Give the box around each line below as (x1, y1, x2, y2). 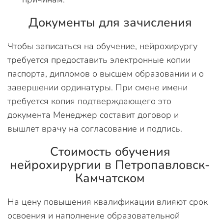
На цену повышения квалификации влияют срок (7, 195, 208, 208)
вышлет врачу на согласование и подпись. (7, 122, 182, 135)
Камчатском (75, 169, 145, 187)
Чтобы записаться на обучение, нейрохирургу (7, 40, 197, 52)
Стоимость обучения (50, 143, 170, 160)
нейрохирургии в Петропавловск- (10, 156, 210, 173)
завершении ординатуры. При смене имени (7, 81, 188, 93)
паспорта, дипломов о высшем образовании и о (7, 67, 204, 80)
